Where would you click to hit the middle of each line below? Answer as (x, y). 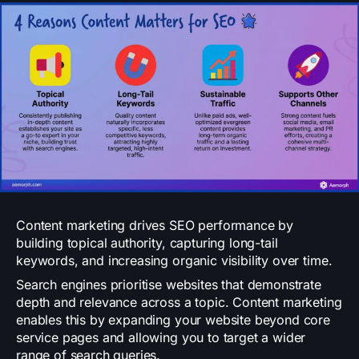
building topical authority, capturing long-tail (147, 243)
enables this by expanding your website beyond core (173, 320)
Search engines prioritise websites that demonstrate (169, 285)
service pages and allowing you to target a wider (161, 338)
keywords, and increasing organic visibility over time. (174, 261)
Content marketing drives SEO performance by (155, 226)
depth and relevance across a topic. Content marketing (179, 303)
